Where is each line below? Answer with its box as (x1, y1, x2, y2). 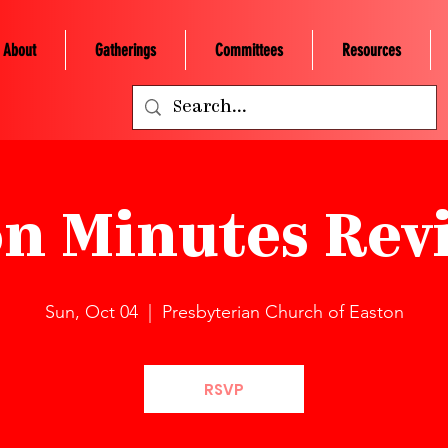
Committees (214, 40, 283, 60)
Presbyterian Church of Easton (161, 301, 404, 323)
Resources (341, 40, 401, 60)
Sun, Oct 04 (44, 301, 138, 323)
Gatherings (94, 40, 156, 60)
